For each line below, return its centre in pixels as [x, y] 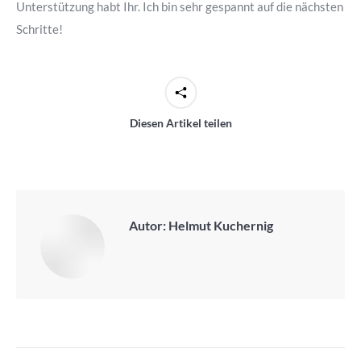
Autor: [147, 225]
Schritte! [39, 29]
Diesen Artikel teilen [180, 122]
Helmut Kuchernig [220, 225]
